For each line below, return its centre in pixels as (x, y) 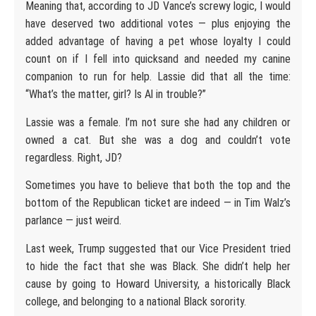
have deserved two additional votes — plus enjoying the (158, 24)
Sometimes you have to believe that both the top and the (158, 186)
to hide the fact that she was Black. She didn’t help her (158, 266)
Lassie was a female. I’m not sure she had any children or (158, 122)
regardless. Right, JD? (74, 157)
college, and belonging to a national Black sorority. (138, 301)
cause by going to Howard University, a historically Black (158, 284)
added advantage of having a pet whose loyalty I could (158, 42)
